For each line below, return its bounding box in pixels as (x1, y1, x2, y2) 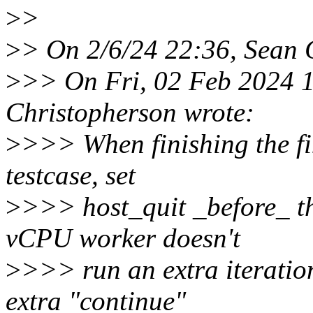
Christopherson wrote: (6, 97, 254, 128)
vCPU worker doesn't (6, 223, 240, 254)
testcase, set (6, 160, 136, 191)
